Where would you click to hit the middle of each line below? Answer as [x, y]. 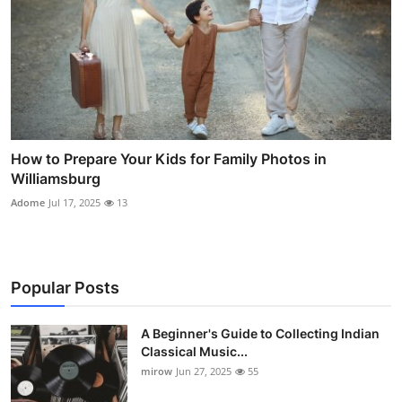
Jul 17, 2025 [74, 203]
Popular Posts [65, 288]
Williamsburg [56, 179]
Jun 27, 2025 [204, 371]
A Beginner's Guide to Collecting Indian [260, 334]
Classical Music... [194, 352]
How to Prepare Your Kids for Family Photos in [169, 159]
